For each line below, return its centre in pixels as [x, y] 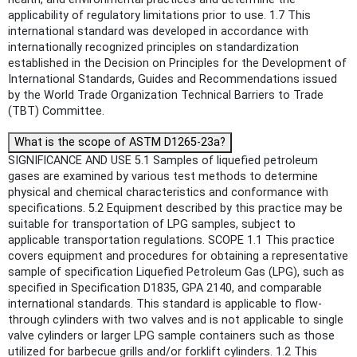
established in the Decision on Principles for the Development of [177, 63]
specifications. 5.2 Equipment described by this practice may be [175, 208]
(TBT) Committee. [56, 111]
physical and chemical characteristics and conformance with [168, 192]
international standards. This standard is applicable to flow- [165, 304]
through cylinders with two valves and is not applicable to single [176, 320]
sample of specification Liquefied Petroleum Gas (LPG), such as [176, 272]
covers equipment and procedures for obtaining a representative [178, 256]
